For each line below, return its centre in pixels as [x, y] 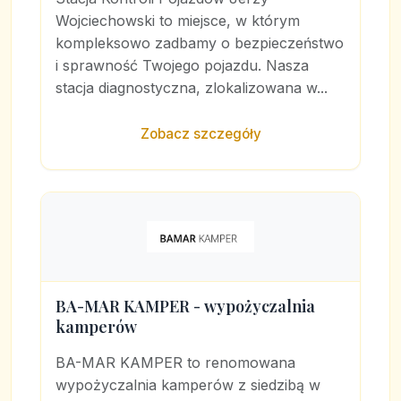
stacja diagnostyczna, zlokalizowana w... [192, 88]
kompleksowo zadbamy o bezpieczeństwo [200, 43]
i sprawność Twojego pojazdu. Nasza [182, 65]
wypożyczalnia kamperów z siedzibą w [188, 385]
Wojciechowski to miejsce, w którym [178, 21]
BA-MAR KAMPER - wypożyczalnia [185, 306]
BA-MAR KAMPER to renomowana [175, 363]
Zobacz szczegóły [200, 134]
